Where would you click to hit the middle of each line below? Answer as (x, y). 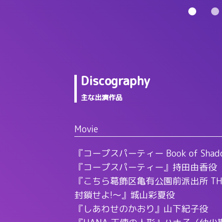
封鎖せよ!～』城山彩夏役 (124, 195)
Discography (115, 81)
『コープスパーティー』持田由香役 (145, 167)
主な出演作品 (101, 97)
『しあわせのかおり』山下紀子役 (141, 209)
